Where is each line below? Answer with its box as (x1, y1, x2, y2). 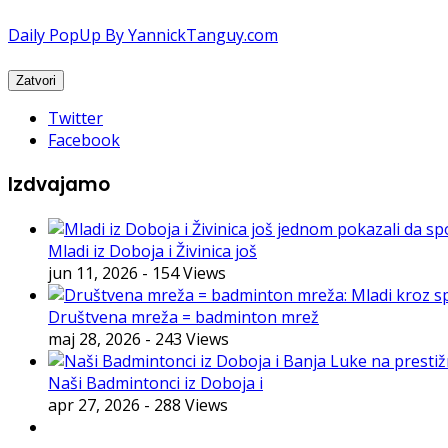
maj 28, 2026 (48, 327, 141, 350)
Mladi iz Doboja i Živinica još (48, 239, 257, 262)
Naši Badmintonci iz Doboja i (48, 371, 263, 394)
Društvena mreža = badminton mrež (48, 305, 319, 328)
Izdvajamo (8, 170, 110, 198)
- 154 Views (142, 261, 226, 284)
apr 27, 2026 (48, 393, 140, 416)
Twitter (48, 107, 103, 130)
